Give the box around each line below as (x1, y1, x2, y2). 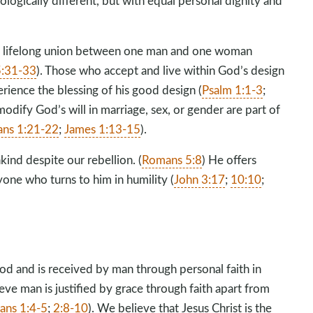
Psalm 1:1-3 (202, 82, 263, 98)
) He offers (202, 152, 257, 168)
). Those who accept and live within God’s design (36, 62, 285, 78)
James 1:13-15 (64, 121, 141, 137)
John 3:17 (174, 171, 226, 187)
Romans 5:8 (142, 152, 203, 168)
